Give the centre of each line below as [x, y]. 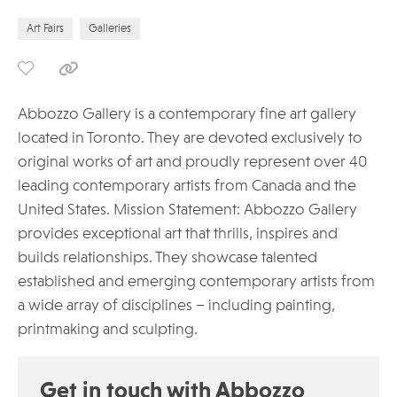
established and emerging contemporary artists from [196, 282]
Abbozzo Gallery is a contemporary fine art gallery [187, 115]
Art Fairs [45, 29]
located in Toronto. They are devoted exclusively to [190, 139]
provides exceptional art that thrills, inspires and [178, 234]
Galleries [110, 29]
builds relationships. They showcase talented [167, 258]
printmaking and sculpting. [108, 330]
